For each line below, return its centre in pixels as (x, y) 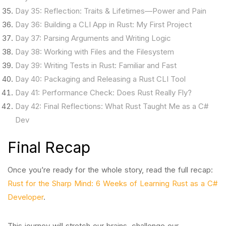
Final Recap (49, 147)
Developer (25, 197)
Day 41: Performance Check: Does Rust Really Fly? (103, 93)
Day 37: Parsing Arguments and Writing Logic (93, 38)
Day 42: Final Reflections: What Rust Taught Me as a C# (112, 106)
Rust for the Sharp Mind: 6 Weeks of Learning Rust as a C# (113, 183)
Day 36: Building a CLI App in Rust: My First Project (103, 24)
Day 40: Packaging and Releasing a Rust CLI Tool (100, 79)
